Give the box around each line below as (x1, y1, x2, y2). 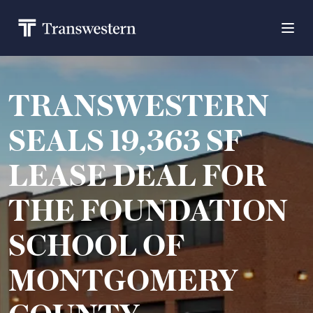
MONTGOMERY (8, 261, 238, 298)
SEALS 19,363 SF (8, 122, 242, 158)
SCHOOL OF (8, 226, 184, 263)
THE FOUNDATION (8, 191, 288, 228)
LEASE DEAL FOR (8, 156, 266, 193)
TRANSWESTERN (8, 87, 269, 123)
